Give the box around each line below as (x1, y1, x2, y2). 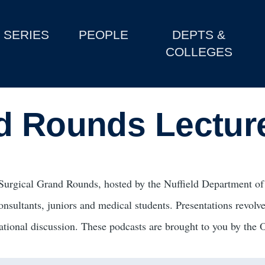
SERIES (4, 28, 50, 42)
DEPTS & (172, 28, 226, 42)
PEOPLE (79, 28, 129, 42)
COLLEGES (165, 45, 232, 59)
